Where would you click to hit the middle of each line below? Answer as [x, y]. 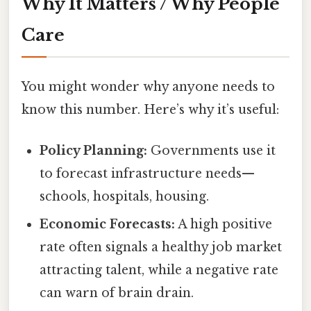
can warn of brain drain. [117, 293]
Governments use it [212, 151]
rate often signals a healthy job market [161, 247]
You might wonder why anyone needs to [148, 86]
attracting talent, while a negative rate [159, 270]
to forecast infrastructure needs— [148, 174]
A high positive [224, 225]
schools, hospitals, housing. [125, 197]
